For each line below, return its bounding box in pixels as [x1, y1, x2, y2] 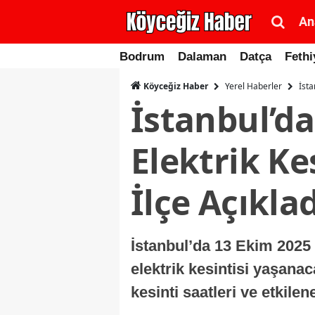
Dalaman [178, 50, 226, 63]
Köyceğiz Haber [141, 80, 208, 92]
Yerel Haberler [225, 79, 282, 92]
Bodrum [120, 50, 165, 63]
